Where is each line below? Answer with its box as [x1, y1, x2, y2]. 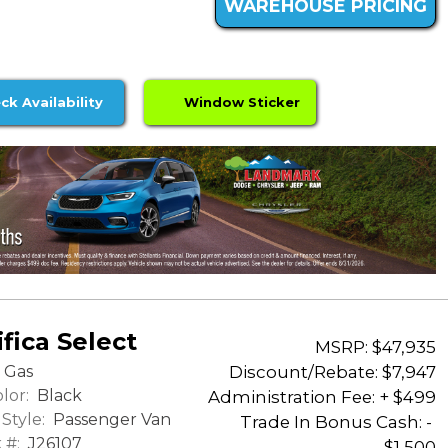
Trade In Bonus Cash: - [240, 411, 436, 432]
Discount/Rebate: [229, 361, 378, 382]
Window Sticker [176, 94, 301, 111]
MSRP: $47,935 [315, 336, 436, 357]
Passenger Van [49, 410, 171, 430]
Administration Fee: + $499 [208, 386, 436, 407]
